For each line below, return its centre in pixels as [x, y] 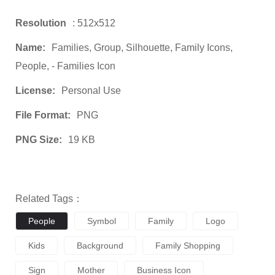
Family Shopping [188, 245]
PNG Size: [39, 139]
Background [100, 245]
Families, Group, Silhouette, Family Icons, [142, 47]
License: [35, 90]
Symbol [102, 221]
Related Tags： [49, 198]
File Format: [43, 115]
